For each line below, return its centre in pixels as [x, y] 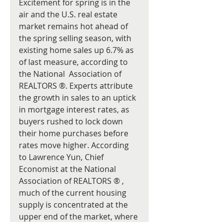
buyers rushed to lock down [72, 121]
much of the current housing [74, 193]
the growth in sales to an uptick [78, 98]
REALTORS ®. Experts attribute [77, 86]
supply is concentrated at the [74, 205]
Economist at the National [68, 169]
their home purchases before [75, 133]
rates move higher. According [75, 145]
